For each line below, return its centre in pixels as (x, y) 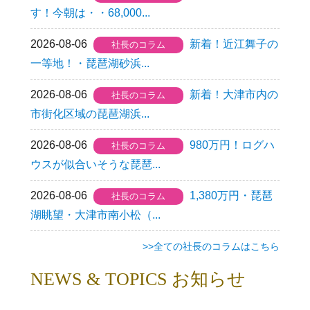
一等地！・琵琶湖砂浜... (90, 63)
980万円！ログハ (232, 145)
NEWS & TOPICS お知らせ (138, 279)
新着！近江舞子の (234, 44)
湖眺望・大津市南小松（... (96, 215)
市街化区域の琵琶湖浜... (90, 113)
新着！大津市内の (234, 94)
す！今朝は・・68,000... (91, 12)
